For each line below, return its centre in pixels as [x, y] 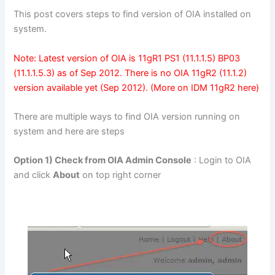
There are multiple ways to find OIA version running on [127, 117]
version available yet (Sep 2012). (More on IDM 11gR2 [126, 87]
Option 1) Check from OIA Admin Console [103, 161]
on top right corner [121, 175]
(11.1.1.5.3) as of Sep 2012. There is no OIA [103, 73]
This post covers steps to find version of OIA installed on [133, 14]
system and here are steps [69, 132]
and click [33, 175]
